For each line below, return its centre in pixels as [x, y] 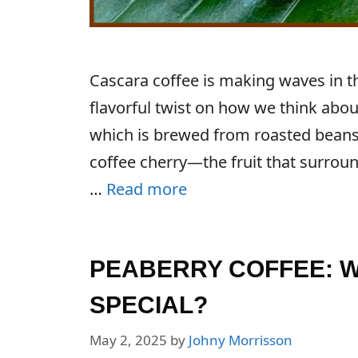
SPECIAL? [149, 305]
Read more [147, 189]
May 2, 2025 [128, 340]
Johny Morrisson [241, 340]
